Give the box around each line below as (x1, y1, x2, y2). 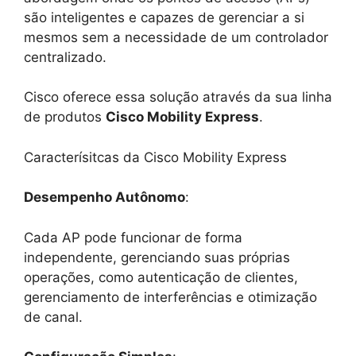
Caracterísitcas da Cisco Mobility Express (24, 149, 287, 165)
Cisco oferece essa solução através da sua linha (24, 89, 332, 106)
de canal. (24, 308, 83, 325)
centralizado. (24, 48, 106, 65)
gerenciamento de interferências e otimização (24, 288, 317, 305)
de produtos (24, 109, 106, 126)
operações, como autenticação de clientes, (24, 269, 298, 285)
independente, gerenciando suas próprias (24, 249, 290, 265)
